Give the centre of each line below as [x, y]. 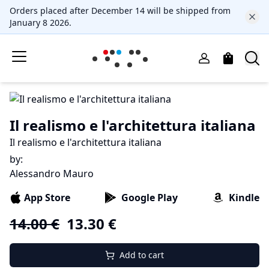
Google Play [150, 198]
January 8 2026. [41, 23]
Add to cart [142, 255]
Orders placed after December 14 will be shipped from [120, 11]
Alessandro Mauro [52, 174]
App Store [47, 198]
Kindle [244, 198]
